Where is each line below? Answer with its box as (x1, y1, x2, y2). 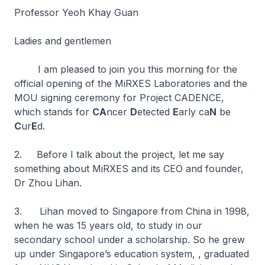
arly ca (179, 106, 209, 118)
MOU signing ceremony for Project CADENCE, (14, 92, 224, 104)
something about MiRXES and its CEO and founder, (14, 163, 244, 174)
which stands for (14, 106, 92, 118)
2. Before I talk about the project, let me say (14, 148, 224, 160)
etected (137, 106, 173, 118)
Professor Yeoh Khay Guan (14, 7, 138, 18)
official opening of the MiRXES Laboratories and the (14, 77, 247, 89)
